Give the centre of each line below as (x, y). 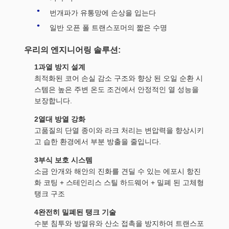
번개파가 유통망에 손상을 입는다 (103, 13)
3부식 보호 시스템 (63, 160)
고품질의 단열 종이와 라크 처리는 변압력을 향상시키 (119, 130)
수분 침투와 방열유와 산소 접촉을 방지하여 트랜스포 (119, 223)
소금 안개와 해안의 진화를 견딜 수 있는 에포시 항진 (118, 171)
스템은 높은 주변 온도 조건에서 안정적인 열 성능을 (117, 89)
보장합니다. (53, 100)
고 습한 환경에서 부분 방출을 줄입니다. (98, 141)
